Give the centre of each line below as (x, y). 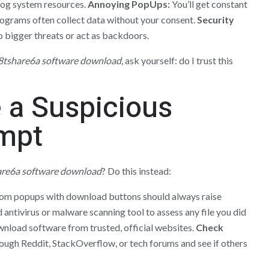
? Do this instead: (136, 171)
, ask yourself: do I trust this (177, 60)
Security (215, 19)
